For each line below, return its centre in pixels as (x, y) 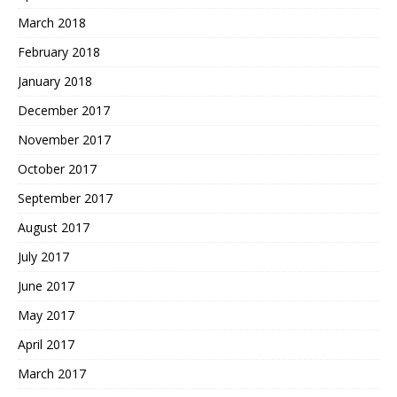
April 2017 (46, 345)
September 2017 (65, 198)
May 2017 (46, 315)
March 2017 (52, 374)
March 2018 (52, 23)
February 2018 (59, 52)
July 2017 (43, 257)
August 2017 (54, 228)
